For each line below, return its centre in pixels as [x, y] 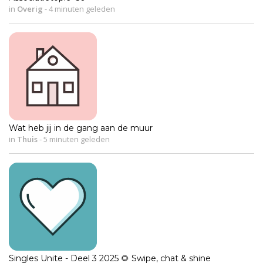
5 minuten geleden [76, 139]
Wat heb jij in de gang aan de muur [81, 128]
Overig [30, 9]
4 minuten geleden [81, 9]
